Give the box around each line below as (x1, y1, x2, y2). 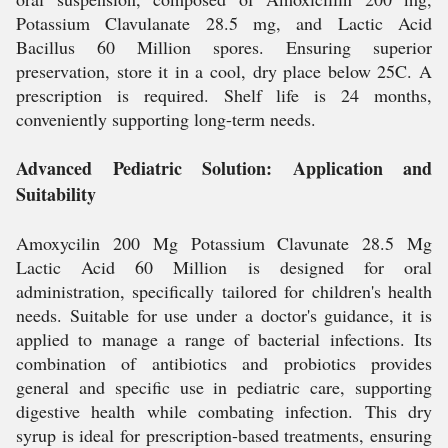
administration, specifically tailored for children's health (16, 279, 432, 303)
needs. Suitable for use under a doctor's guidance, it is (16, 303, 432, 327)
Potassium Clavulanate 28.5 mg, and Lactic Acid (16, 11, 432, 35)
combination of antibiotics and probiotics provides (16, 351, 432, 375)
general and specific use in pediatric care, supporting (16, 375, 432, 399)
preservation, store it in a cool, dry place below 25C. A (16, 59, 432, 83)
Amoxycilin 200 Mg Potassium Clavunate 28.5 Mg (16, 231, 432, 255)
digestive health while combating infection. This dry (16, 399, 432, 423)
